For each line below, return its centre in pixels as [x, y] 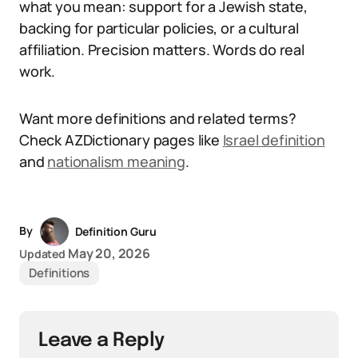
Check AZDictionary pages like [121, 140]
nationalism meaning [116, 161]
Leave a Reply [101, 341]
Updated [43, 254]
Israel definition [274, 140]
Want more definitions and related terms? [158, 118]
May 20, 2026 [109, 253]
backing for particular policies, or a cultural [159, 28]
